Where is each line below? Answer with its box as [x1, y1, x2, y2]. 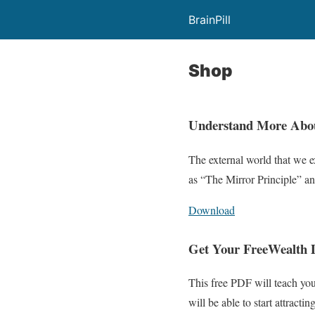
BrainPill [188, 13, 231, 27]
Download [188, 202, 235, 217]
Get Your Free [188, 238, 268, 258]
